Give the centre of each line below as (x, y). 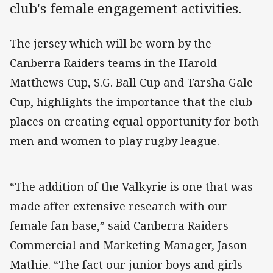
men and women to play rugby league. (115, 141)
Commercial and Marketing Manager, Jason (129, 245)
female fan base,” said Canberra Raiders (119, 226)
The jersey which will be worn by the (111, 44)
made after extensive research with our (119, 206)
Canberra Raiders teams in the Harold (113, 63)
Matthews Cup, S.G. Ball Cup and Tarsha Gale (131, 83)
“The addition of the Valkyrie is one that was (131, 187)
